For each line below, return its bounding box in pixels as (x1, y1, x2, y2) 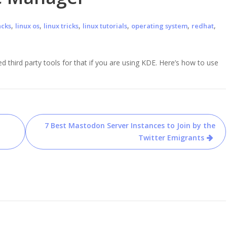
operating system (131, 21, 187, 30)
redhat (192, 21, 214, 30)
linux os (15, 21, 40, 30)
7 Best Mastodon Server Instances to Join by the (45, 121, 216, 130)
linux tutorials (83, 21, 127, 30)
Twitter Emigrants (138, 133, 205, 142)
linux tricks (44, 21, 79, 30)
